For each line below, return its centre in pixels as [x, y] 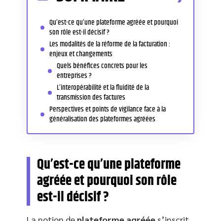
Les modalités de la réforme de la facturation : [110, 44]
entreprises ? [74, 75]
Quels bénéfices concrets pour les [102, 66]
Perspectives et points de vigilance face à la [108, 109]
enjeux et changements [81, 54]
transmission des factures [91, 97]
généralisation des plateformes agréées [102, 119]
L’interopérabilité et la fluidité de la [103, 87]
